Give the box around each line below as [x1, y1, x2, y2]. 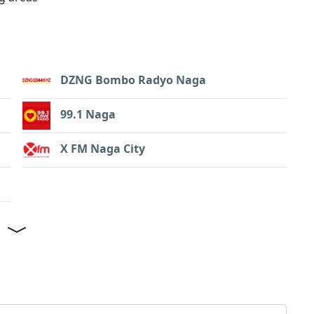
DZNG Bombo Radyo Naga [60, 71, 206, 88]
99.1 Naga [60, 106, 116, 122]
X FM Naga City [60, 140, 145, 156]
